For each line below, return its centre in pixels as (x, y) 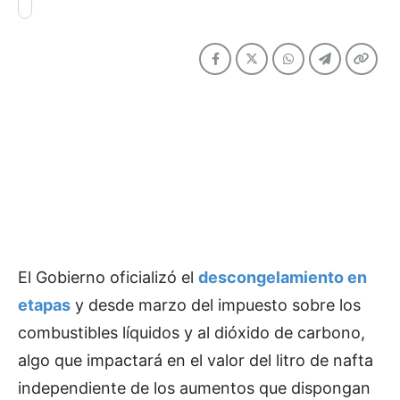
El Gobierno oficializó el (108, 277)
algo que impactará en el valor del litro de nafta (196, 360)
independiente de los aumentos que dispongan (194, 388)
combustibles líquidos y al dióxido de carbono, (192, 333)
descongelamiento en (283, 277)
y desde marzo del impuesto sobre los (216, 305)
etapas (44, 305)
